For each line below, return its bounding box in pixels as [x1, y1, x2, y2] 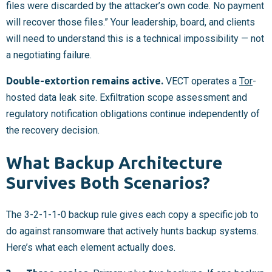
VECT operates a [163, 75, 239, 87]
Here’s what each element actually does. [6, 242, 175, 254]
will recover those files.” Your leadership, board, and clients [6, 16, 255, 28]
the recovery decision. [6, 124, 100, 136]
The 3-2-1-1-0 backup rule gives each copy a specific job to [6, 209, 259, 221]
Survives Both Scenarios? [6, 173, 210, 192]
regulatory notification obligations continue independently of [6, 107, 260, 120]
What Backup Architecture [6, 153, 223, 172]
